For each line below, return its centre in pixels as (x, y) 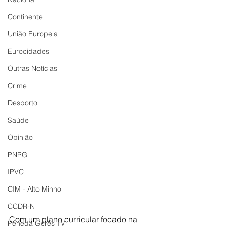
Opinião (20, 137)
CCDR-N (21, 206)
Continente (25, 17)
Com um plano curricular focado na (74, 219)
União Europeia (33, 34)
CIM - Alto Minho (34, 189)
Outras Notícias (32, 68)
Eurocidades (28, 51)
